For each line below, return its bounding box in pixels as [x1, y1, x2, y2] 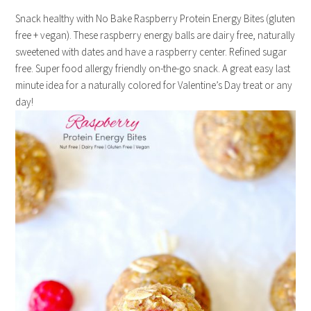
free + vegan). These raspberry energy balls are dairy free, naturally [15, 28, 296, 42]
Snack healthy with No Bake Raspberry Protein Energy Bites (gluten [15, 12, 296, 25]
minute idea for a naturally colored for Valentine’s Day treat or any [15, 78, 293, 92]
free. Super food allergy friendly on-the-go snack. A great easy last [15, 62, 291, 75]
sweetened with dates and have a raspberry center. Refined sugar [15, 45, 287, 58]
